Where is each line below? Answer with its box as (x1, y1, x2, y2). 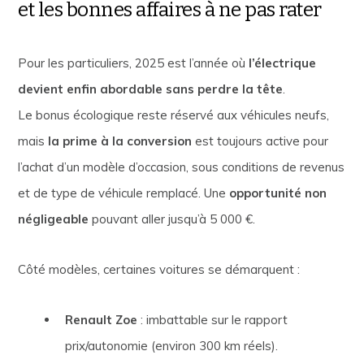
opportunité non (229, 185, 327, 201)
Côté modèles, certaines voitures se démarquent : (18, 262, 301, 278)
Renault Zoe (64, 312, 137, 328)
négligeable (18, 211, 89, 227)
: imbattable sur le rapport (136, 312, 288, 328)
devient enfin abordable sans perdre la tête (18, 81, 284, 97)
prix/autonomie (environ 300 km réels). (64, 338, 278, 354)
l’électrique (249, 55, 317, 71)
